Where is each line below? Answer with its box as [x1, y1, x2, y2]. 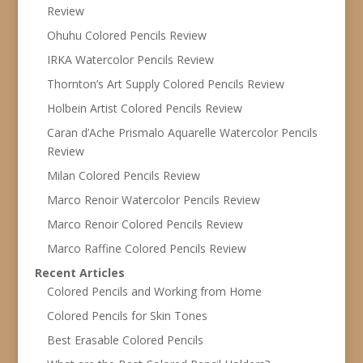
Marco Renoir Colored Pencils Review [46, 216, 243, 232]
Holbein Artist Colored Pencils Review [46, 100, 242, 116]
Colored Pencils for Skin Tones [46, 307, 207, 323]
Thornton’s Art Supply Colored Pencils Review [46, 75, 284, 92]
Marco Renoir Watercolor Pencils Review [46, 191, 260, 207]
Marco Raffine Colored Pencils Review [46, 240, 246, 256]
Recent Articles [34, 264, 125, 280]
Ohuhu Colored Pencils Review [46, 27, 207, 43]
